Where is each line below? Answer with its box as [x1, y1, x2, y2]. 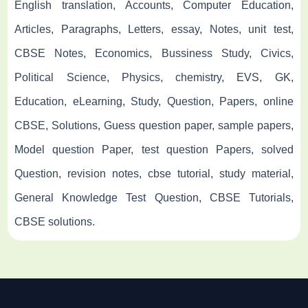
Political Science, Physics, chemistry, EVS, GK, [14, 71, 294, 83]
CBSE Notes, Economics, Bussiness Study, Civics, [14, 47, 294, 59]
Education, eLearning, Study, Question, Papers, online [14, 95, 294, 107]
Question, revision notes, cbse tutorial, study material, [14, 167, 294, 179]
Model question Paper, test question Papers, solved [14, 143, 294, 155]
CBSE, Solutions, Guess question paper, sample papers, [14, 119, 294, 131]
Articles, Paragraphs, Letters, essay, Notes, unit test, [14, 23, 294, 35]
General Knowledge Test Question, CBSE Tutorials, [14, 191, 294, 203]
